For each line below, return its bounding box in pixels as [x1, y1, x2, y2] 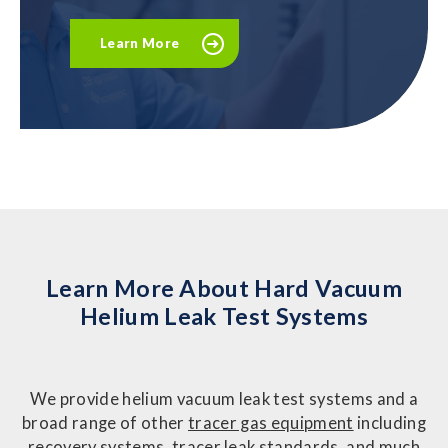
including [353, 412, 426, 433]
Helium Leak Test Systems [80, 302, 368, 331]
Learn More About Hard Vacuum [45, 274, 403, 303]
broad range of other [22, 412, 188, 433]
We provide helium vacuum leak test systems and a [29, 388, 419, 409]
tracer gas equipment [188, 412, 354, 433]
